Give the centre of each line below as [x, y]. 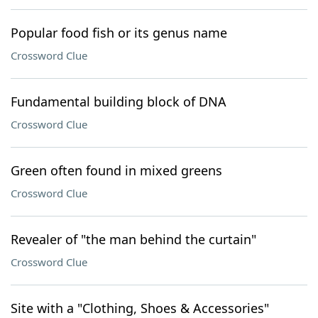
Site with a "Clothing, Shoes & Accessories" [140, 308]
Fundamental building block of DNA [119, 102]
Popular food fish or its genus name [119, 33]
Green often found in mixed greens [116, 170]
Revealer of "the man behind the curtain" [133, 239]
